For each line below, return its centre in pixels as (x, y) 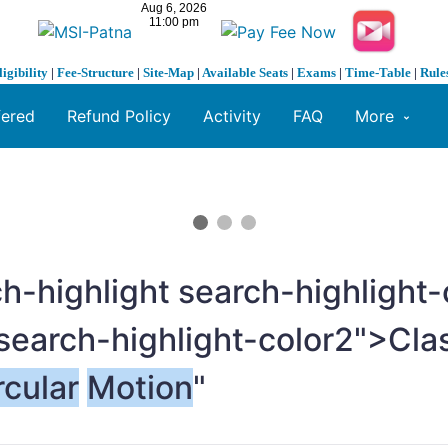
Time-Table (378, 73)
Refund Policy (119, 116)
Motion (140, 388)
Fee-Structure (95, 73)
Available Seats (245, 73)
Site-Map (168, 73)
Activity (232, 116)
